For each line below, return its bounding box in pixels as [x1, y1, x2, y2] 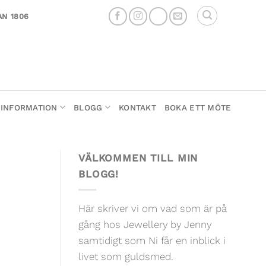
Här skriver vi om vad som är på [78, 202, 227, 215]
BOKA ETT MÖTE [164, 102, 232, 112]
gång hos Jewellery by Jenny [78, 218, 211, 231]
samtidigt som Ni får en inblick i [78, 235, 226, 247]
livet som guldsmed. [78, 251, 173, 263]
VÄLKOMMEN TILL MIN [78, 152, 198, 164]
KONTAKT [119, 102, 156, 112]
